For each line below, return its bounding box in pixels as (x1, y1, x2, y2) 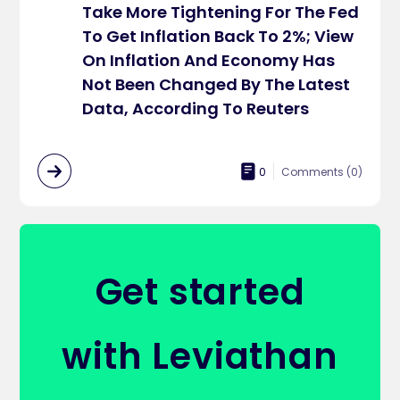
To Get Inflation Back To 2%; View (82, 25, 354, 47)
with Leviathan (62, 331, 338, 381)
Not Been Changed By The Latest (82, 73, 351, 96)
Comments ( (280, 163, 351, 179)
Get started (95, 267, 305, 317)
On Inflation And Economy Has (82, 49, 336, 71)
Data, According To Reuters (82, 97, 310, 120)
